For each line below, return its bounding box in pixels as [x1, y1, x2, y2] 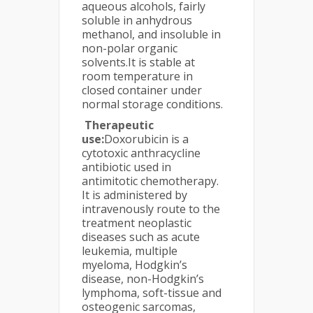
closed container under [82, 82, 202, 98]
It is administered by [82, 187, 187, 203]
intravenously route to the [82, 201, 220, 217]
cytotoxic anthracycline [82, 145, 201, 161]
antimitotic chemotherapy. [82, 173, 219, 189]
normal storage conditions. [82, 96, 223, 112]
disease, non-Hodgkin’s [82, 270, 204, 286]
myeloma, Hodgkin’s [82, 256, 187, 272]
